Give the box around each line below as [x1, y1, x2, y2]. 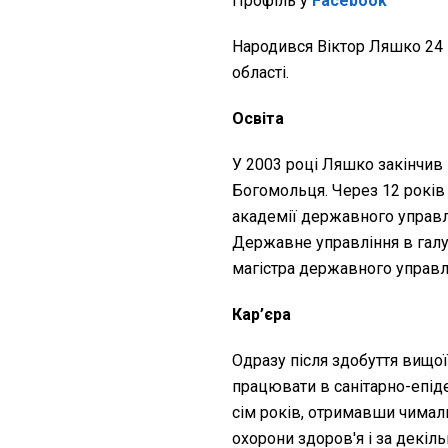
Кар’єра [232, 305, 291, 325]
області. [232, 63, 293, 83]
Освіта [232, 109, 284, 129]
